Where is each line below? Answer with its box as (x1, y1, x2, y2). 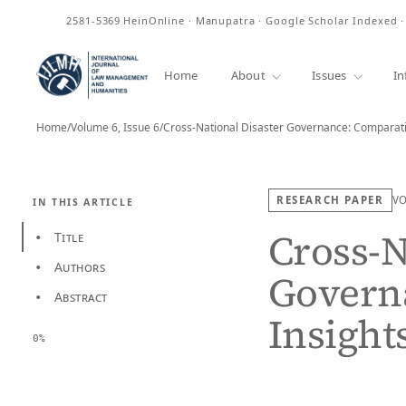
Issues (312, 66, 347, 83)
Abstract (54, 288, 108, 305)
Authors (54, 258, 105, 275)
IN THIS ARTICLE (33, 196, 134, 208)
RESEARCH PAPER (276, 193, 384, 207)
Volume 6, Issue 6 (71, 120, 159, 135)
